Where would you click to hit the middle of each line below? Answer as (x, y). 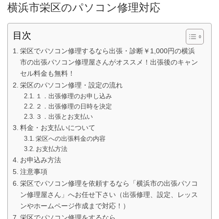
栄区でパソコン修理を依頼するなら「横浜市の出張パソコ (109, 183)
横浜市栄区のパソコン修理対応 (84, 7)
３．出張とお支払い (65, 116)
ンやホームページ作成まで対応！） (75, 206)
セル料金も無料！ (47, 73)
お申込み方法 (40, 160)
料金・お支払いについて (57, 127)
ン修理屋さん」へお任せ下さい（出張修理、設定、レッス (109, 194)
